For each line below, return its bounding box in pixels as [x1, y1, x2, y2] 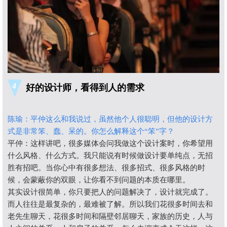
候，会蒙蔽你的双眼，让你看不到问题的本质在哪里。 [8, 176, 190, 184]
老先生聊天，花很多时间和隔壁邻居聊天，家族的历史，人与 [8, 212, 213, 221]
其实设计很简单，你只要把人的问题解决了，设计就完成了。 [8, 188, 213, 197]
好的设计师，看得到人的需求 [26, 83, 144, 93]
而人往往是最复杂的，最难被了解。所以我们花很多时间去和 [8, 200, 213, 209]
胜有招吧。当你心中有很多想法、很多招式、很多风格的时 [8, 164, 205, 172]
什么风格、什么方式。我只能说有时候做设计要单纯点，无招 [8, 152, 213, 160]
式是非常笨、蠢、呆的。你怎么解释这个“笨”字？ [8, 127, 174, 136]
